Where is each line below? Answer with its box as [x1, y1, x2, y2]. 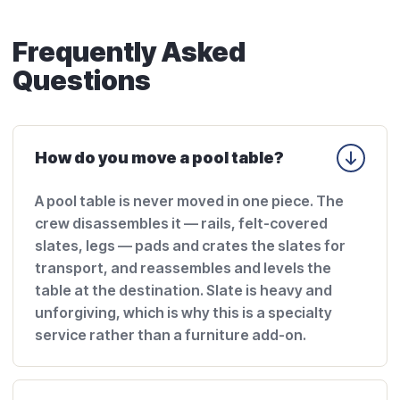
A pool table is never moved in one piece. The [35, 191, 344, 210]
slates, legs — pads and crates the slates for [35, 236, 346, 254]
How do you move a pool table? [35, 147, 284, 167]
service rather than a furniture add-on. [35, 325, 306, 344]
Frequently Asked [12, 35, 246, 68]
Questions [12, 63, 151, 96]
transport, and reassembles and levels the [35, 258, 331, 277]
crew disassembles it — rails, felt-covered [35, 213, 328, 232]
